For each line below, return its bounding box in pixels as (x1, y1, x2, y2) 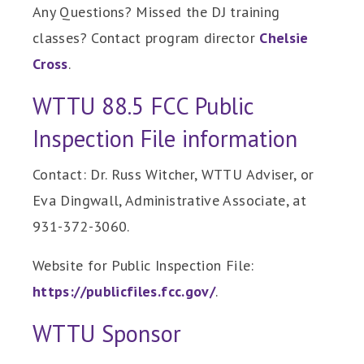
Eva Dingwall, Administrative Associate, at (32, 191, 307, 210)
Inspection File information (32, 123, 297, 154)
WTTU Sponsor (32, 318, 181, 349)
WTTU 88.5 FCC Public (32, 91, 253, 122)
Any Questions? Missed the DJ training (32, 2, 280, 22)
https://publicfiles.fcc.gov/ (32, 282, 216, 301)
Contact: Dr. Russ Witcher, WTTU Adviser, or (32, 165, 314, 184)
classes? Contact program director (32, 28, 260, 48)
